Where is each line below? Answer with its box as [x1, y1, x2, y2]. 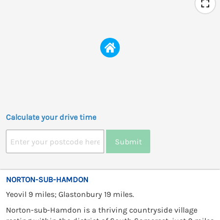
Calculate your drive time [6, 112, 96, 122]
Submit [114, 137, 142, 146]
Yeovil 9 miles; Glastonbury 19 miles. [6, 190, 134, 199]
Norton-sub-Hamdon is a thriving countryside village [6, 205, 197, 215]
